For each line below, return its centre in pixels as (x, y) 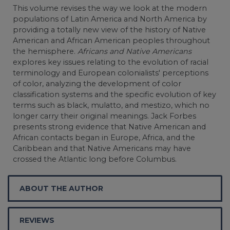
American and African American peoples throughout (111, 40)
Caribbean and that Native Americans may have (102, 148)
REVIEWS (37, 220)
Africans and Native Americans (135, 51)
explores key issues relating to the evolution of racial (111, 62)
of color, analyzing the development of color (97, 83)
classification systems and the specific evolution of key (114, 94)
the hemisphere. (45, 51)
